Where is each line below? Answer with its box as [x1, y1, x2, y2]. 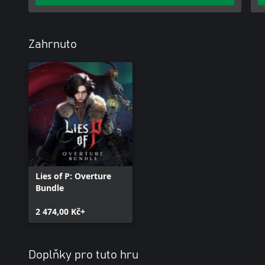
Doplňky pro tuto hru [28, 249, 138, 261]
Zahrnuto [28, 38, 77, 50]
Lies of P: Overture [35, 170, 111, 182]
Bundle [35, 182, 64, 193]
